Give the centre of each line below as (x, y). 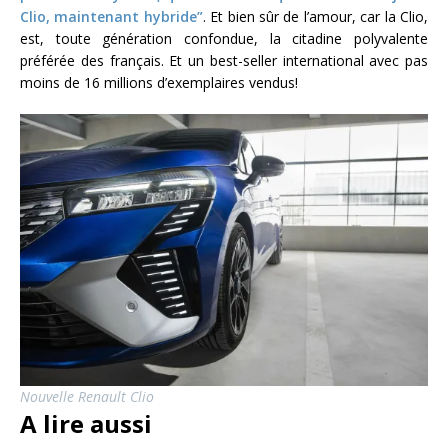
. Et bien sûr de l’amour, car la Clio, (315, 16)
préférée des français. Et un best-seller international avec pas (224, 60)
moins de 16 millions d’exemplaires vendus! (159, 82)
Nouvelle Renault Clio (87, 396)
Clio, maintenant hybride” (111, 16)
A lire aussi (86, 423)
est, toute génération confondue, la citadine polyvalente (224, 38)
